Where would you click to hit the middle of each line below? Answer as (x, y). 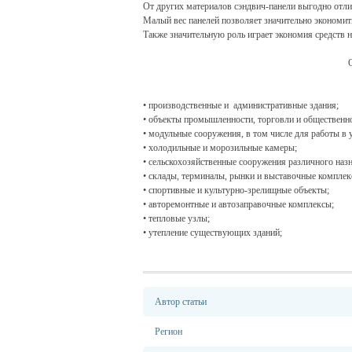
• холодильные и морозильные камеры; (220, 148)
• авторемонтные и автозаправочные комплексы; (238, 204)
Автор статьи (181, 302)
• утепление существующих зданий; (213, 233)
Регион (169, 332)
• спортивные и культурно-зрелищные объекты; (236, 190)
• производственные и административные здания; (241, 105)
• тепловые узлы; (176, 218)
